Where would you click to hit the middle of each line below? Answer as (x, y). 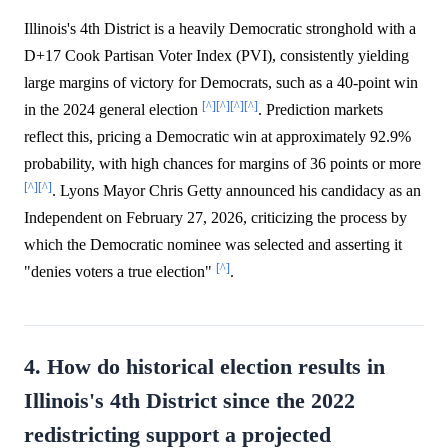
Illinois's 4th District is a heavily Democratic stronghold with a (220, 28)
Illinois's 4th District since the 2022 (189, 400)
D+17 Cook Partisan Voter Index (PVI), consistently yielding (216, 55)
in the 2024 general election (113, 109)
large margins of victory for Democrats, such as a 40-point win (221, 82)
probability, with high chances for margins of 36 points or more (222, 163)
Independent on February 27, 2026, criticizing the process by (215, 217)
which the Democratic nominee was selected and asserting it (213, 244)
